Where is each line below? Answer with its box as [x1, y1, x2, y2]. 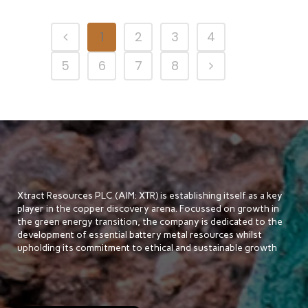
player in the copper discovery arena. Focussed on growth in [17, 203, 279, 214]
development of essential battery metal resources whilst [17, 229, 262, 241]
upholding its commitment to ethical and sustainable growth [17, 242, 277, 254]
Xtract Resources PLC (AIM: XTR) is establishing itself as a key [17, 190, 283, 201]
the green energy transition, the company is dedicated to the [17, 216, 283, 228]
